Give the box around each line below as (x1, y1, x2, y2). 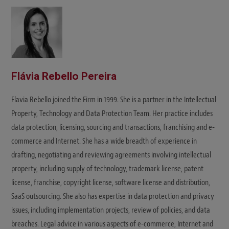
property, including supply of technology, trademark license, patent (11, 164, 203, 174)
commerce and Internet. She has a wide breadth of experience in (11, 136, 197, 147)
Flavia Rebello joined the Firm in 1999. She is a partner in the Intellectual (11, 95, 216, 105)
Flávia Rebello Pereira (11, 70, 117, 83)
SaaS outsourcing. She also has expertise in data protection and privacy (11, 191, 214, 202)
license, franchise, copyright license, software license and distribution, (11, 177, 210, 188)
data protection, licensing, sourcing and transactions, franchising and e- (11, 122, 215, 133)
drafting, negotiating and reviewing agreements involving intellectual (11, 150, 211, 161)
